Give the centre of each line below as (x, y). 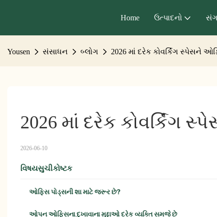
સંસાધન (55, 52)
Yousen (19, 52)
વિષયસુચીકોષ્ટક (46, 168)
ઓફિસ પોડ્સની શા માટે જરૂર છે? (75, 192)
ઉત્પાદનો (168, 17)
